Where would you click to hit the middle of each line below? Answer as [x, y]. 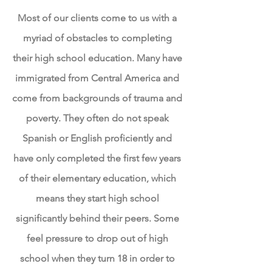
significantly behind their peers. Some [97, 218]
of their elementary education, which [97, 178]
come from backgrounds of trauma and [97, 98]
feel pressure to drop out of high [97, 238]
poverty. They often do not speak [97, 118]
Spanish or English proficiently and [97, 138]
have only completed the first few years [97, 158]
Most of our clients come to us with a [97, 18]
